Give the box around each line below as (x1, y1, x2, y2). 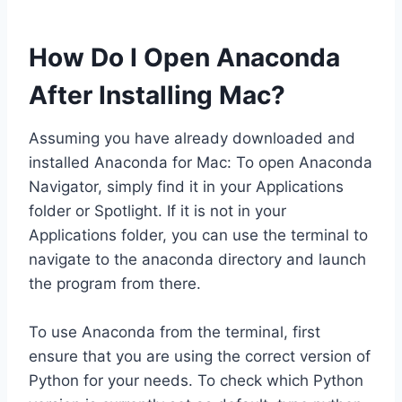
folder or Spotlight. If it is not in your (29, 202, 286, 221)
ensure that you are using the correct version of (29, 347, 371, 366)
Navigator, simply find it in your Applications (29, 178, 344, 197)
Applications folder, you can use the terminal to (29, 226, 368, 245)
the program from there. (29, 275, 201, 293)
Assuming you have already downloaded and (29, 129, 355, 148)
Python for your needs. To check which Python (29, 371, 363, 390)
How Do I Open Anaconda (29, 42, 340, 74)
